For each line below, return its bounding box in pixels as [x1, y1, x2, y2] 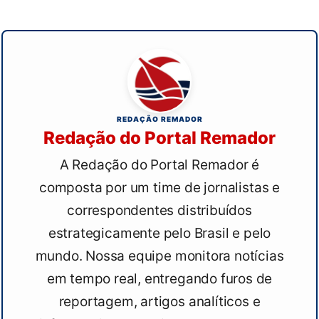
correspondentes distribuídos [67, 202, 252, 219]
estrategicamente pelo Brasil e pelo [48, 224, 271, 241]
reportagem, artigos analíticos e [58, 293, 261, 310]
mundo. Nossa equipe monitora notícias [35, 247, 284, 264]
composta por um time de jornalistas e [39, 179, 280, 196]
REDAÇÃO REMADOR [116, 114, 203, 123]
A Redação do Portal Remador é [59, 156, 260, 173]
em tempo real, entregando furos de [46, 270, 273, 287]
